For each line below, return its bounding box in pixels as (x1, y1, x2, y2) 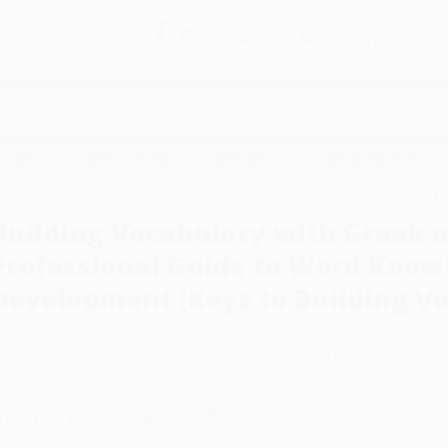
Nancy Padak (138, 328, 214, 343)
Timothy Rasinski (34, 328, 133, 343)
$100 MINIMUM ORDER (215, 48, 356, 67)
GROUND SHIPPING (223, 28, 370, 49)
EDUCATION (87, 150, 169, 169)
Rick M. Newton (219, 328, 310, 343)
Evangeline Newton (315, 328, 426, 343)
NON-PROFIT (327, 150, 416, 169)
